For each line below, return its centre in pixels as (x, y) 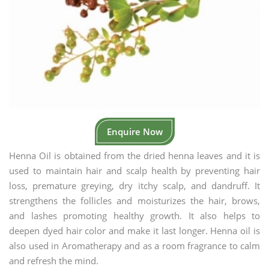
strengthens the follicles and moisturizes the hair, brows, (134, 201)
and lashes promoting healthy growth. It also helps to (134, 216)
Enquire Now (134, 131)
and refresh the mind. (54, 261)
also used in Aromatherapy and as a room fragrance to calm (134, 246)
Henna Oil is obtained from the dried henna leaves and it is (134, 156)
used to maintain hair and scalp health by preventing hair (134, 171)
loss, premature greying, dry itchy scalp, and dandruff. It (134, 186)
